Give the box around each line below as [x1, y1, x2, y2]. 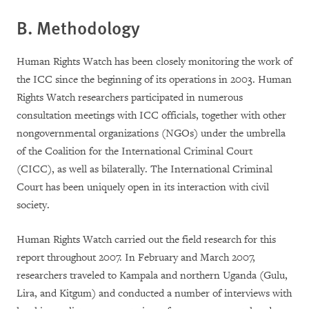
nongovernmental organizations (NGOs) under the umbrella [17, 126, 286, 140]
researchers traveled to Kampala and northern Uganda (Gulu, [17, 268, 288, 282]
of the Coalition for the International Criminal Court [17, 144, 252, 158]
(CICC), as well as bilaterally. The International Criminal [17, 162, 272, 176]
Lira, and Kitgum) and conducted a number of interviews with [17, 286, 292, 300]
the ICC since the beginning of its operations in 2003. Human [17, 72, 292, 86]
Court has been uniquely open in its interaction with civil [17, 180, 269, 194]
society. [17, 198, 50, 212]
